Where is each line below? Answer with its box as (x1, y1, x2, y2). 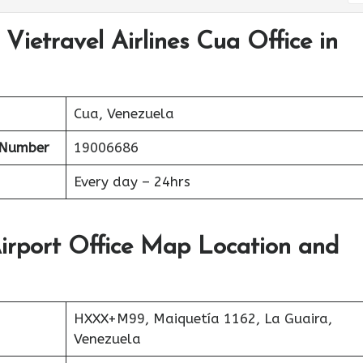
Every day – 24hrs (73, 173, 190, 190)
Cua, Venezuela (73, 105, 174, 122)
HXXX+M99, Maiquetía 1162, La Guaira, (73, 310, 332, 327)
